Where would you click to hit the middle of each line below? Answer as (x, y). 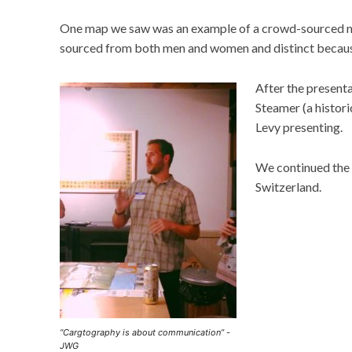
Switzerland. (288, 187)
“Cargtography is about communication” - (145, 332)
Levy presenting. (299, 127)
